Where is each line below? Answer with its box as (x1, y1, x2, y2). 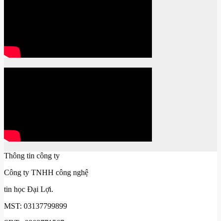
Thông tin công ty (4, 151, 60, 160)
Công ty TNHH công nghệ (4, 168, 88, 177)
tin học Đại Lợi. (4, 184, 53, 193)
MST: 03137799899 (4, 201, 67, 210)
